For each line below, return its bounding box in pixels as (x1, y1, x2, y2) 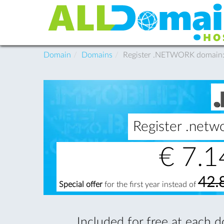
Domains (81, 50, 112, 59)
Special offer (59, 180, 102, 188)
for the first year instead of (102, 180, 198, 188)
